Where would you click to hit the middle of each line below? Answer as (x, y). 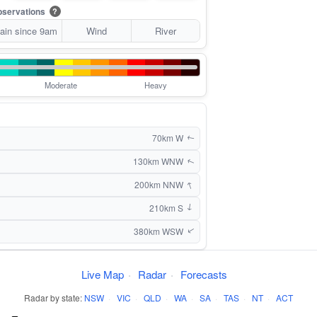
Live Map (103, 274)
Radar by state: (54, 297)
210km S (167, 208)
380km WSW (160, 231)
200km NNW (160, 185)
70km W (169, 138)
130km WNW (159, 161)
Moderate (60, 85)
